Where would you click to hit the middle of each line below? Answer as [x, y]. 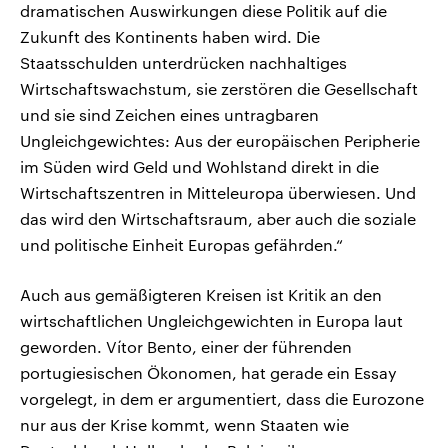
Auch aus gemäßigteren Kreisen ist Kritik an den [201, 295]
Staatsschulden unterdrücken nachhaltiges [183, 63]
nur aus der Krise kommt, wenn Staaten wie [184, 425]
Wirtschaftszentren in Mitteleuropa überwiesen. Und [218, 193]
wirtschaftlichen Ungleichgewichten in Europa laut [211, 321]
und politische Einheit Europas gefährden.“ [181, 245]
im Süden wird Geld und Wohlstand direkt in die [199, 167]
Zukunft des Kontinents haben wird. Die [170, 37]
